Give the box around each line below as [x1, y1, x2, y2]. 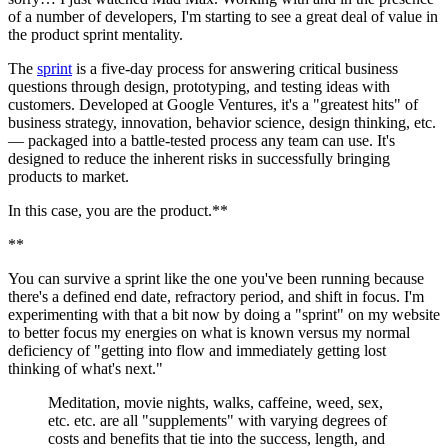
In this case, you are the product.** [8, 202, 228, 219]
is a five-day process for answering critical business [72, 60, 398, 77]
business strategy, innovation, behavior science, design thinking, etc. [8, 114, 436, 131]
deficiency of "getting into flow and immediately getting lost [8, 342, 386, 359]
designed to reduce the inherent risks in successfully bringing [8, 150, 390, 167]
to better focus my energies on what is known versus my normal [8, 324, 410, 341]
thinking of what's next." [8, 360, 163, 377]
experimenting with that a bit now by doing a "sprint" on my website [8, 306, 440, 323]
